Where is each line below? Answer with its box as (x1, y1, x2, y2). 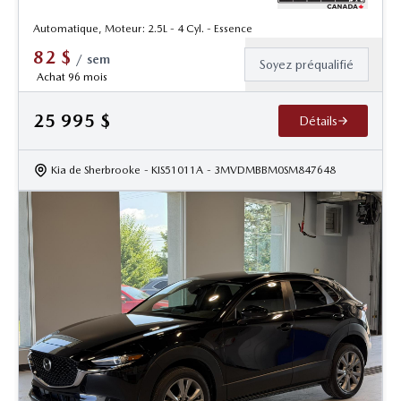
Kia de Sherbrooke (51, 164, 141, 177)
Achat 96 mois (36, 71, 107, 84)
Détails (298, 114, 337, 129)
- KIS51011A (144, 164, 203, 177)
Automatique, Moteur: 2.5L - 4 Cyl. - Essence (33, 22, 252, 36)
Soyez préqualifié (260, 57, 354, 73)
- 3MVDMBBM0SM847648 (207, 164, 336, 177)
